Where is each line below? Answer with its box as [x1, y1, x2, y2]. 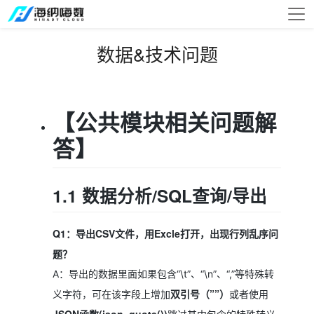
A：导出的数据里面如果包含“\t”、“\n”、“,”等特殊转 [53, 267, 275, 280]
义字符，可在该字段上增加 [53, 287, 171, 300]
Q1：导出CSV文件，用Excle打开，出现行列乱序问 [53, 226, 279, 240]
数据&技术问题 [96, 41, 218, 67]
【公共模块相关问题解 [53, 106, 278, 138]
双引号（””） [170, 286, 230, 301]
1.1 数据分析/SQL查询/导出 [53, 183, 268, 209]
